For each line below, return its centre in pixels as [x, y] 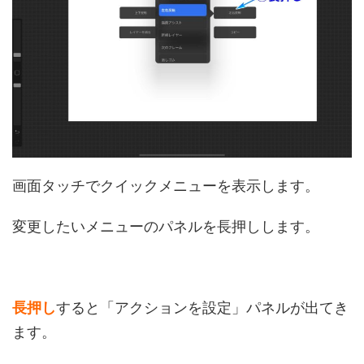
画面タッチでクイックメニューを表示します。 [166, 186]
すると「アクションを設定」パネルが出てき [202, 308]
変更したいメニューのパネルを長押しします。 [166, 226]
